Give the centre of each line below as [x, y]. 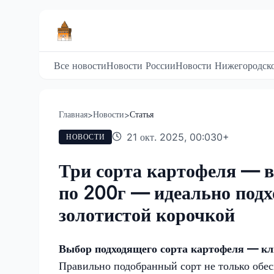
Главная [73, 114]
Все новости [80, 65]
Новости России [141, 65]
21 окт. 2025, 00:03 [172, 137]
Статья [142, 114]
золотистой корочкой [147, 214]
